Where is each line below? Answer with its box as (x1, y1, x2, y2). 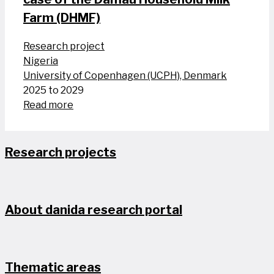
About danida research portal (5, 202, 182, 218)
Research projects (5, 145, 116, 160)
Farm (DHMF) (23, 10, 100, 26)
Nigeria (23, 55, 58, 67)
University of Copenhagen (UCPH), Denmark (23, 70, 227, 82)
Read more (23, 99, 73, 111)
